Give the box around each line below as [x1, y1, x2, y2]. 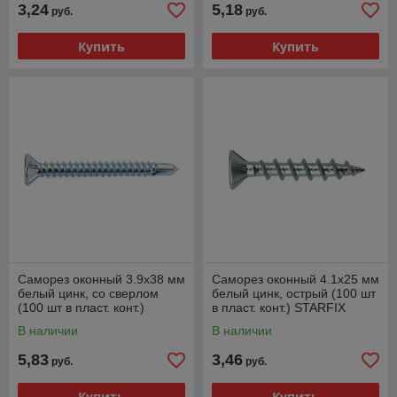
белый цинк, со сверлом [18, 286, 159, 300]
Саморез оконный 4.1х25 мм [212, 272, 379, 286]
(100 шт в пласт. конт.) [18, 300, 144, 315]
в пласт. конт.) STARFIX [212, 300, 346, 315]
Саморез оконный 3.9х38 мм [18, 272, 185, 286]
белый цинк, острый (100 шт [212, 286, 376, 300]
